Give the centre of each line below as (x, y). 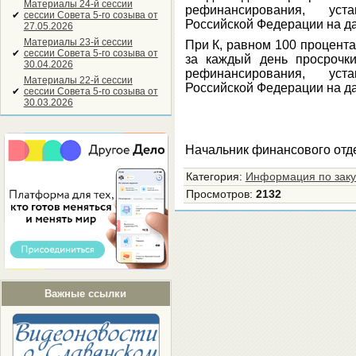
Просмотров (217, 194)
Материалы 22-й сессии (78, 80)
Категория (212, 177)
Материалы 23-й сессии (78, 42)
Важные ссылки (86, 294)
